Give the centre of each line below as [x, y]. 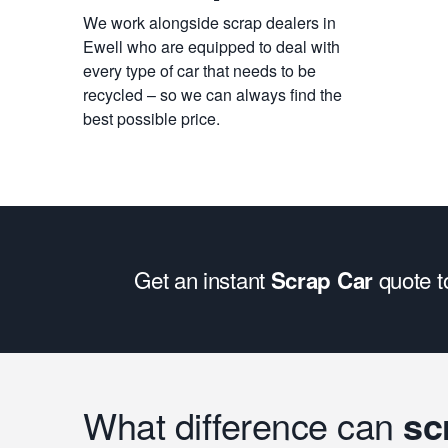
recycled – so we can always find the [212, 94]
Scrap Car [321, 280]
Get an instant [202, 279]
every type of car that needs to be [199, 70]
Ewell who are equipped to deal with [211, 46]
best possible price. [151, 118]
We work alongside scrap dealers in [209, 22]
